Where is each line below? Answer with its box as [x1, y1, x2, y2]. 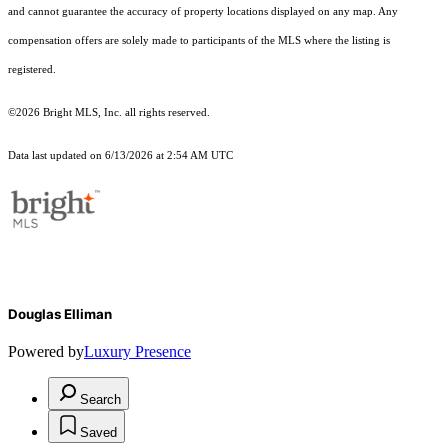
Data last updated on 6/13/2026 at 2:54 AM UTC [8, 150, 233, 162]
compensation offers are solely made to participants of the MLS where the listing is [8, 35, 390, 47]
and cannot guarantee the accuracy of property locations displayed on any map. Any [8, 6, 398, 18]
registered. [8, 64, 56, 76]
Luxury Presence [84, 343, 191, 361]
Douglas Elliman [8, 306, 112, 323]
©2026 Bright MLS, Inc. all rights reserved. [8, 107, 210, 119]
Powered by [8, 343, 84, 361]
